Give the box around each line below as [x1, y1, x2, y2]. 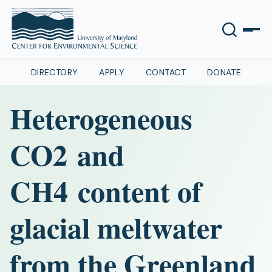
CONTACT [146, 67, 186, 78]
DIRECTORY [30, 67, 78, 78]
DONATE [206, 67, 242, 78]
